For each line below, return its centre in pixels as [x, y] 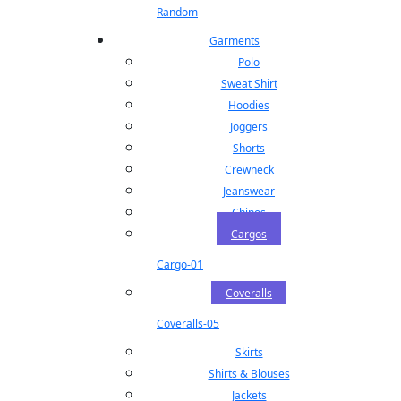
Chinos [249, 213]
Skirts [249, 352]
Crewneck [249, 170]
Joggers [249, 127]
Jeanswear [249, 191]
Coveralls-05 [188, 324]
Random [177, 12]
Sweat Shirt [249, 84]
